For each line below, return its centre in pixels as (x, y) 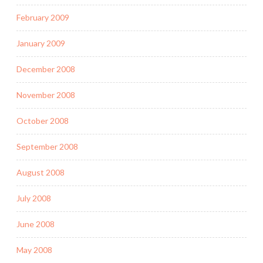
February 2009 (43, 18)
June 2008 (36, 224)
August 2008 (41, 173)
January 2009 (41, 43)
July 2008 (34, 198)
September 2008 (47, 147)
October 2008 (43, 121)
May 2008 (34, 250)
